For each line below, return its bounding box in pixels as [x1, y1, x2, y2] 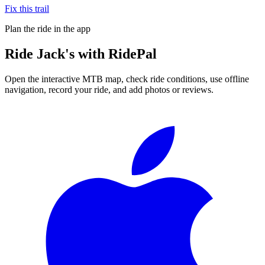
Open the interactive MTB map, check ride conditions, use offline [5, 73, 249, 84]
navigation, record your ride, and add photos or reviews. [5, 84, 214, 95]
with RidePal [75, 46, 157, 62]
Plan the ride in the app [5, 23, 91, 34]
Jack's [37, 46, 75, 62]
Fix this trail [5, 3, 49, 14]
